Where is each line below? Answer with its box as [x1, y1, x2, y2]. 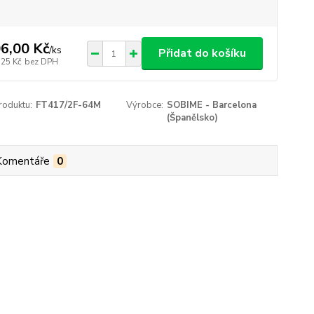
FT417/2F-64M [35, 99, 101, 111]
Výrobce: [126, 99, 164, 111]
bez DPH [24, 55, 58, 67]
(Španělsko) [167, 111, 219, 124]
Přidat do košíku [158, 46, 246, 61]
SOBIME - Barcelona [167, 99, 257, 111]
